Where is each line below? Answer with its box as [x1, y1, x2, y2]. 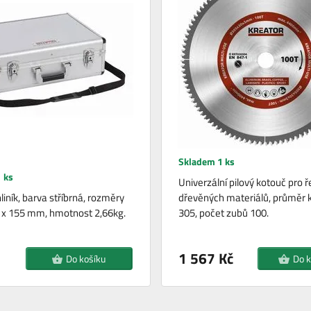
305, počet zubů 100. [178, 205, 269, 221]
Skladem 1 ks [178, 154, 235, 169]
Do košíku [66, 251, 106, 267]
